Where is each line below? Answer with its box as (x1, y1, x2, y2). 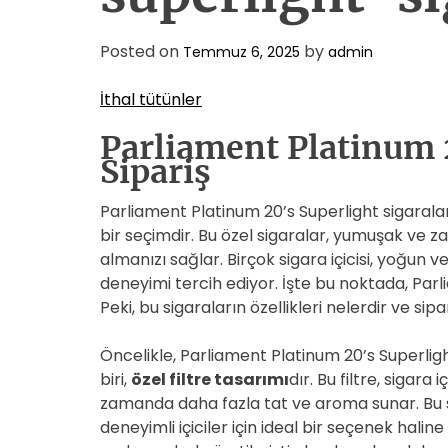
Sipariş (100, 152, 211, 192)
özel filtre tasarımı (131, 368, 289, 391)
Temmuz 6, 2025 (183, 42, 300, 62)
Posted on (100, 40, 183, 63)
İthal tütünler (100, 88, 202, 111)
